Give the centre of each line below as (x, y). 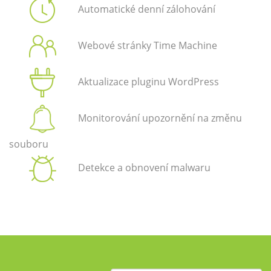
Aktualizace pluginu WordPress (149, 82)
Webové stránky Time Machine (148, 46)
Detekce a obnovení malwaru (144, 168)
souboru (29, 144)
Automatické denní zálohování (147, 9)
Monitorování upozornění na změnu (160, 118)
